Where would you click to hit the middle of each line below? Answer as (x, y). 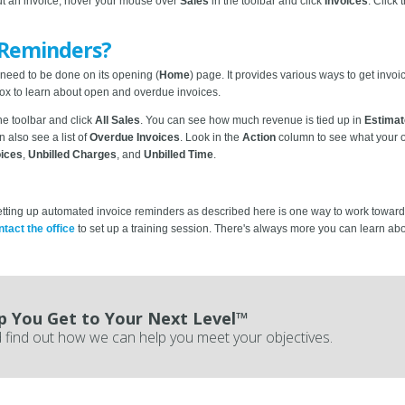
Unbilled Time (179, 154)
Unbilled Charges (72, 154)
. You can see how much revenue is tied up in (252, 120)
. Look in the (211, 137)
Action (260, 137)
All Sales (118, 120)
